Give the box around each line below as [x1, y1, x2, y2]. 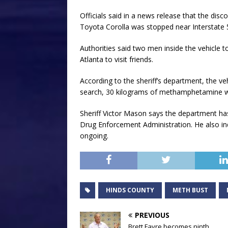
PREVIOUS [135, 210, 169, 220]
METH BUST [173, 185, 208, 194]
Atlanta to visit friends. [80, 54, 153, 64]
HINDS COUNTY [106, 185, 154, 194]
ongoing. [80, 130, 108, 140]
